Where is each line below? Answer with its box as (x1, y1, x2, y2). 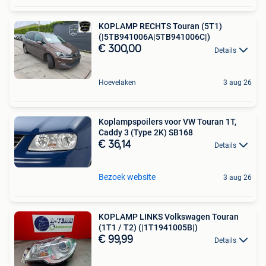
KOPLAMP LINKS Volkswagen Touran (99, 211, 239, 221)
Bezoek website (99, 172, 156, 182)
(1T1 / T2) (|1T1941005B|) (99, 222, 198, 232)
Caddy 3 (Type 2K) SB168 (99, 127, 193, 137)
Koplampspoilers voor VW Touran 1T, (99, 116, 236, 126)
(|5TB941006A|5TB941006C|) (99, 32, 210, 42)
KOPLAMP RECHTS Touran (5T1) (99, 21, 222, 31)
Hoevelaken (99, 78, 136, 87)
